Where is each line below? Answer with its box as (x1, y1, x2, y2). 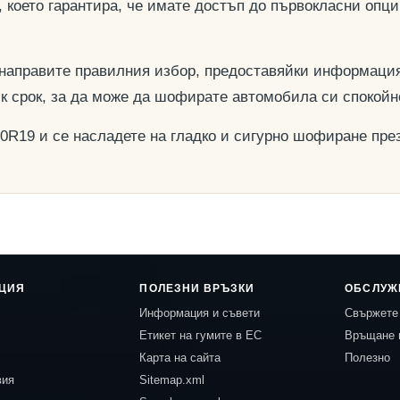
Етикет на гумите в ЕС (139, 329, 262, 342)
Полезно (345, 351, 391, 364)
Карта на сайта (139, 351, 221, 364)
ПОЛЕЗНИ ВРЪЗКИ (139, 282, 255, 295)
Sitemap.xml (139, 373, 205, 387)
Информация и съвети (139, 306, 261, 320)
